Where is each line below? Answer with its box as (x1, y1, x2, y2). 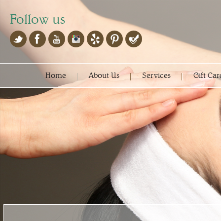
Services (142, 71, 171, 80)
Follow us (10, 11, 65, 27)
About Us (88, 71, 119, 80)
